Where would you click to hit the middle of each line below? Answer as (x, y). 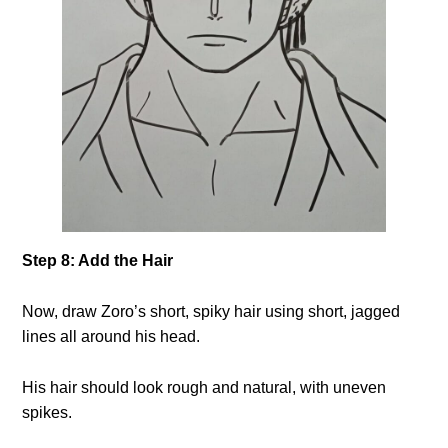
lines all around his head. (111, 336)
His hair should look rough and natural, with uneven (204, 387)
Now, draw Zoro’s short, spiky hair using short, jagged (211, 311)
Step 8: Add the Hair (98, 260)
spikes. (47, 412)
